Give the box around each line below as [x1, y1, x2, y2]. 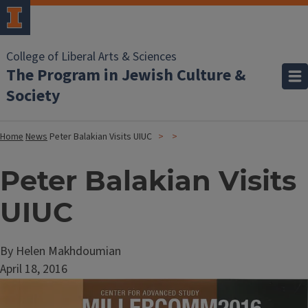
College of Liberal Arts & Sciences [6, 48, 177, 65]
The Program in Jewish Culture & [6, 63, 245, 87]
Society [6, 84, 60, 108]
